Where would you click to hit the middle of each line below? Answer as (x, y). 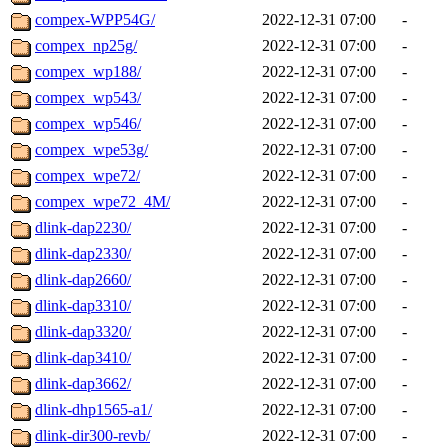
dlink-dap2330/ (83, 254)
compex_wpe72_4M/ (102, 202)
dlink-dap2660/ (83, 280)
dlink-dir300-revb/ (92, 436)
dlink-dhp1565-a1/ (93, 410)
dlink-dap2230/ (83, 228)
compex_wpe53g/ (91, 150)
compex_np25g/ (86, 46)
